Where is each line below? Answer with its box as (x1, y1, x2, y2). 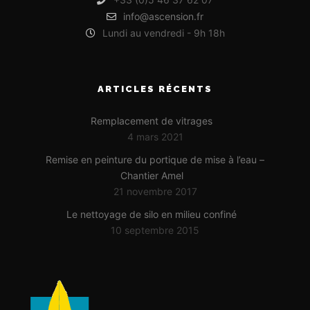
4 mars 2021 (127, 131, 183, 143)
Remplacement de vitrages (91, 115, 212, 127)
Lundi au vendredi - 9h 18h (102, 27, 225, 39)
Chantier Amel (120, 170, 183, 182)
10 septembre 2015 (111, 224, 199, 237)
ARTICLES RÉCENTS (98, 84, 212, 95)
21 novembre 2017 (113, 185, 197, 198)
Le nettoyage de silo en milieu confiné (66, 208, 237, 221)
